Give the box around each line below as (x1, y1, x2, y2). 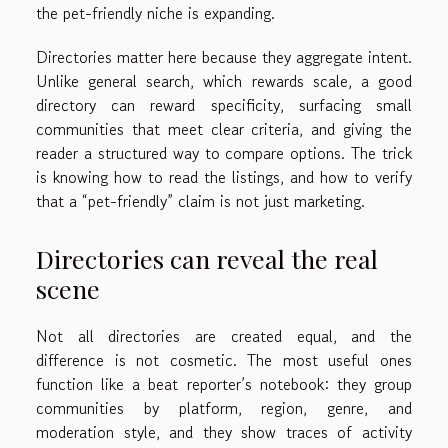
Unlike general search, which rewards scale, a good (36, 68, 412, 93)
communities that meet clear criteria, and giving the (36, 116, 412, 141)
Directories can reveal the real (36, 242, 378, 276)
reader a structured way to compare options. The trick (36, 140, 412, 165)
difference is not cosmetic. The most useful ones (36, 348, 412, 373)
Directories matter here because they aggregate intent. (36, 44, 412, 69)
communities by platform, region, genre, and (36, 396, 412, 421)
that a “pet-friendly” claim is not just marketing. (36, 188, 365, 213)
